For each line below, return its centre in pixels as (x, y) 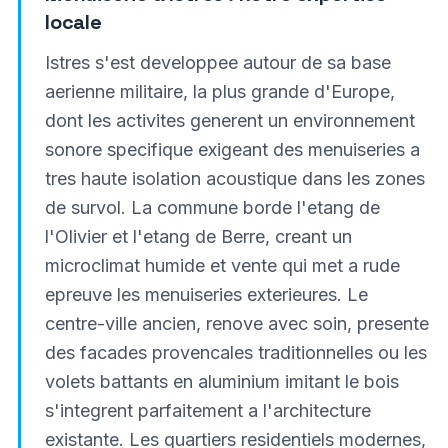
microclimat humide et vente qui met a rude (222, 265)
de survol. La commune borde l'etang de (212, 207)
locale (73, 22)
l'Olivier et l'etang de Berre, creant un (198, 236)
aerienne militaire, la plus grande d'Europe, (219, 91)
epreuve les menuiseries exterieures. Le (206, 294)
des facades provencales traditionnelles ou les (235, 352)
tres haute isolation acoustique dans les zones (234, 178)
